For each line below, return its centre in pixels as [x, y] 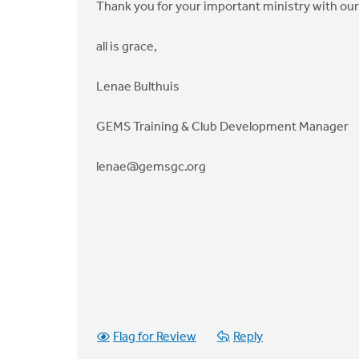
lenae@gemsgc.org [151, 167]
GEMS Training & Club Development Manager [222, 127]
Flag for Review [155, 337]
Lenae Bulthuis [138, 87]
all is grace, [127, 47]
